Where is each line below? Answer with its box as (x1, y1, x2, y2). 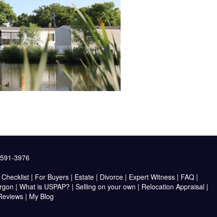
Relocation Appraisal (141, 182, 204, 191)
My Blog (29, 191, 54, 201)
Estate (74, 172, 94, 182)
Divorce (99, 172, 123, 182)
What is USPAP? (19, 182, 70, 191)
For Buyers (34, 172, 69, 182)
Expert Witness (128, 172, 175, 182)
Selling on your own (75, 182, 136, 191)
